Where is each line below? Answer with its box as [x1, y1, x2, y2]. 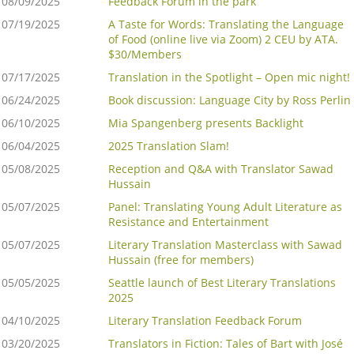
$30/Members [108, 47, 182, 62]
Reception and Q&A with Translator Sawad [108, 161, 333, 177]
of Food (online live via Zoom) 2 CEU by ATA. [108, 32, 338, 47]
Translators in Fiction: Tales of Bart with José [108, 336, 343, 352]
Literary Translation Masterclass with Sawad [108, 237, 342, 253]
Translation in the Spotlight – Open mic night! [108, 70, 350, 85]
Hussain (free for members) [108, 252, 254, 268]
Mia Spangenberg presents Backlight [108, 115, 303, 131]
